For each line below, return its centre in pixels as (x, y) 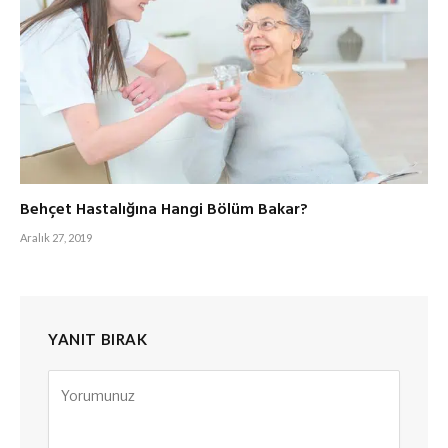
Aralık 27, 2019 (56, 237)
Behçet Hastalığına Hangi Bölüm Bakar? (164, 209)
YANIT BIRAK (98, 338)
